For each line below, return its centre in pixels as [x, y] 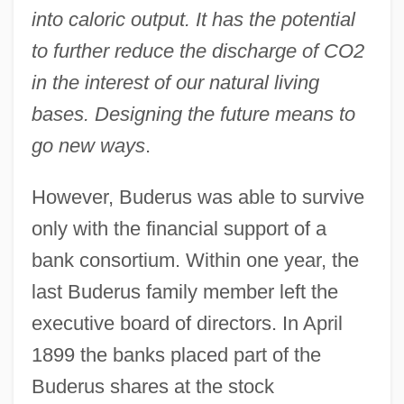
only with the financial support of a [179, 228]
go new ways [88, 145]
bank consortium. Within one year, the [195, 260]
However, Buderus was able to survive [197, 197]
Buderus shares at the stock [152, 386]
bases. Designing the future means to [193, 114]
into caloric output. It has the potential [193, 19]
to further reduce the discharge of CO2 [197, 50]
